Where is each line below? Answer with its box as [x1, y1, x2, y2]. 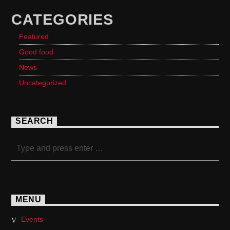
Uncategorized [19, 78, 67, 87]
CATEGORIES [11, 11, 114, 28]
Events [21, 215, 43, 224]
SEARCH [15, 117, 53, 126]
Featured [19, 32, 49, 41]
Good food [19, 47, 54, 56]
